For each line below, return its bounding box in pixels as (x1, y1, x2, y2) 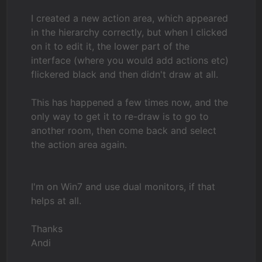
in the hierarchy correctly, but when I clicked (31, 26, 228, 38)
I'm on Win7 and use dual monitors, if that (31, 181, 216, 192)
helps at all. (31, 195, 82, 206)
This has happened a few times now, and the (31, 96, 229, 108)
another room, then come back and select (31, 125, 217, 136)
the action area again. (31, 139, 127, 150)
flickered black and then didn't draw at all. (31, 68, 219, 80)
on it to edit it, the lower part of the (31, 40, 190, 52)
